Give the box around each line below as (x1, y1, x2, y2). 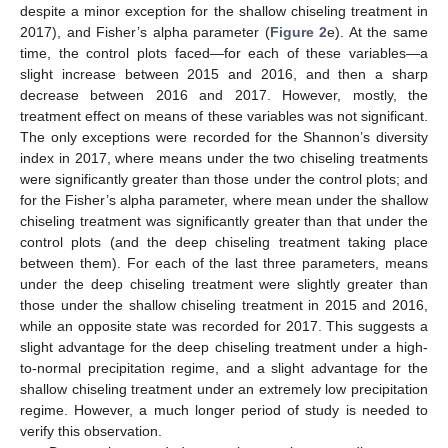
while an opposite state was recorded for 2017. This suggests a (20, 317, 428, 334)
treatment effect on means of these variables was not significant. (20, 107, 428, 124)
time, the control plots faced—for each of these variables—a (20, 44, 428, 61)
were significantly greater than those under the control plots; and (20, 170, 428, 187)
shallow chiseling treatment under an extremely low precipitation (20, 380, 428, 397)
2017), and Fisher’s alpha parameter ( (20, 23, 270, 40)
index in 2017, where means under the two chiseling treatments (20, 149, 428, 166)
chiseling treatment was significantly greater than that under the (20, 212, 428, 229)
